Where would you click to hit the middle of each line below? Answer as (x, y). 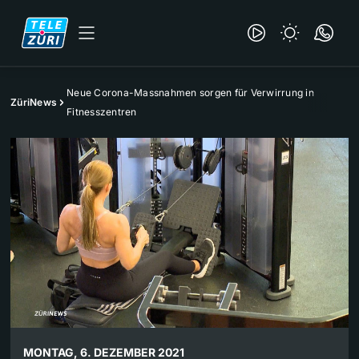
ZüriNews (34, 102)
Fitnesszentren (102, 112)
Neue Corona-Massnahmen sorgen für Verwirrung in (190, 93)
